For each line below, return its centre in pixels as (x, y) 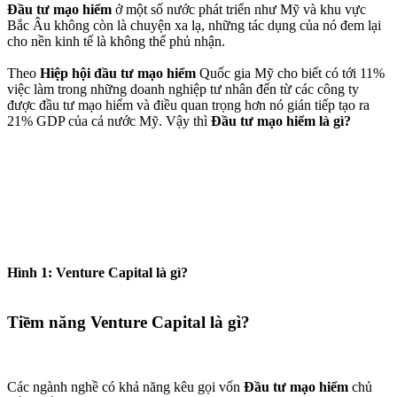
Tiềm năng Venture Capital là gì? (128, 323)
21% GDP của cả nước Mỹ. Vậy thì (109, 121)
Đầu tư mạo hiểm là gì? (281, 121)
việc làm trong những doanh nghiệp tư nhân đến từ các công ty (183, 89)
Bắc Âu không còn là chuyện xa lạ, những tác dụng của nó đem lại (194, 25)
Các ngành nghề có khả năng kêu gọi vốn (125, 387)
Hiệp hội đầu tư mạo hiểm (118, 73)
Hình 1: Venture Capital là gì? (97, 272)
